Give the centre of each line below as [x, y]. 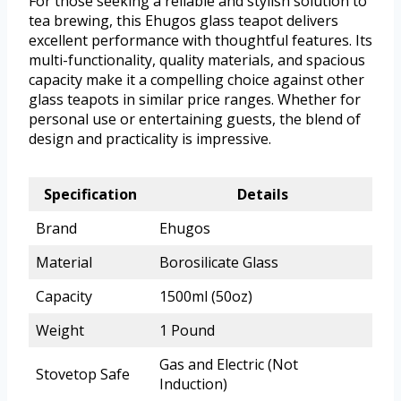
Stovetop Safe [83, 374]
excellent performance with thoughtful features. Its [200, 40]
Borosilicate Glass [219, 262]
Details [262, 194]
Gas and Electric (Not [229, 364]
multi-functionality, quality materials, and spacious [197, 60]
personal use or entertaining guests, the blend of [195, 119]
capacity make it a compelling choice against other [196, 79]
